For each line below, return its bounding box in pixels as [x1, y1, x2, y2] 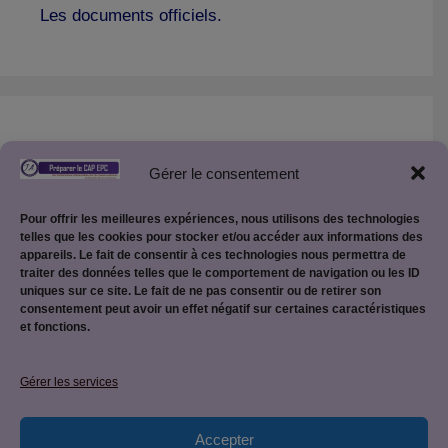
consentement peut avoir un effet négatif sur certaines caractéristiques [20, 302, 426, 317]
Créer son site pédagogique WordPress [40, 200, 334, 220]
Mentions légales [144, 342, 289, 361]
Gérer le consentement [149, 164, 299, 182]
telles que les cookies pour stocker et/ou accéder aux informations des [20, 230, 423, 245]
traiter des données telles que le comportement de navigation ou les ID [20, 266, 420, 281]
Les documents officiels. [40, 5, 222, 25]
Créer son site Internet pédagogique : [40, 139, 372, 162]
